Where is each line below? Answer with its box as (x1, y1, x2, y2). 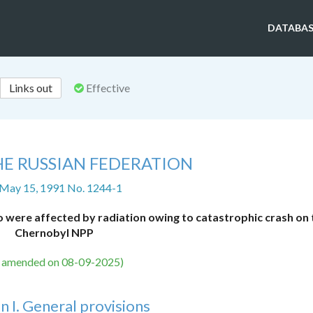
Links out (9, 81, 52, 95)
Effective (84, 81, 130, 95)
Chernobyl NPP (15, 226, 94, 240)
